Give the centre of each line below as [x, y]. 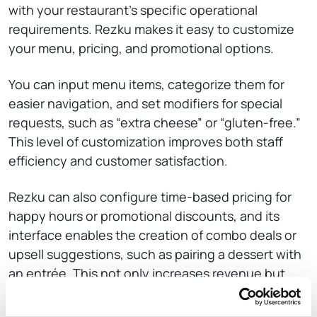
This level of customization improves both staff [146, 142]
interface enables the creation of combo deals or [152, 235]
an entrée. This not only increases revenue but [147, 273]
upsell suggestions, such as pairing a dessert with [155, 254]
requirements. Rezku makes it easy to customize [151, 29]
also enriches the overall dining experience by [144, 292]
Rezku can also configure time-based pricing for [150, 197]
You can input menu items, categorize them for [146, 84]
